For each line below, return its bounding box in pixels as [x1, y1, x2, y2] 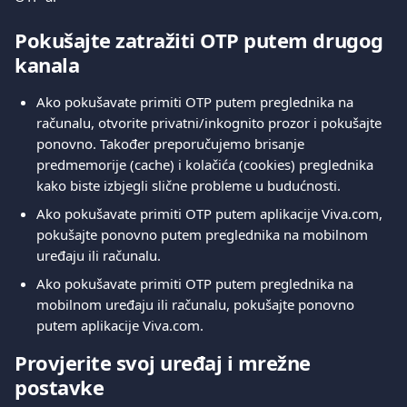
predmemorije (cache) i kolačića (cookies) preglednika [36, 155, 377, 174]
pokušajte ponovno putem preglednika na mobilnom [36, 225, 372, 243]
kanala [15, 51, 80, 78]
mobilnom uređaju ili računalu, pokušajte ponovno [36, 295, 358, 313]
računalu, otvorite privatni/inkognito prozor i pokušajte [36, 114, 385, 132]
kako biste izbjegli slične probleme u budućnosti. [36, 176, 341, 194]
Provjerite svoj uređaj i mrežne [15, 349, 316, 376]
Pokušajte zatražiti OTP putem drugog [15, 26, 389, 54]
